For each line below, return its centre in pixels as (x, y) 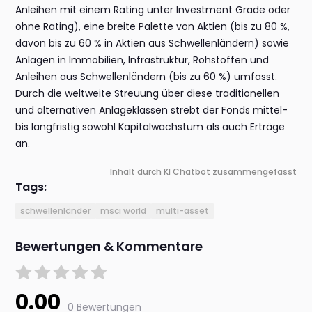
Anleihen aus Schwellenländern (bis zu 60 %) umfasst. (147, 77)
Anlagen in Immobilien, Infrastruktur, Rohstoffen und (142, 60)
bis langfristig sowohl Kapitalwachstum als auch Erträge (150, 127)
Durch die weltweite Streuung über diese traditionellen (148, 94)
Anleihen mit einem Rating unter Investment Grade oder (153, 10)
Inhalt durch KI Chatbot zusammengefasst (203, 172)
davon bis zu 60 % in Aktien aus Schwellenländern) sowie (153, 44)
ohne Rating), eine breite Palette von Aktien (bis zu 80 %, (153, 27)
